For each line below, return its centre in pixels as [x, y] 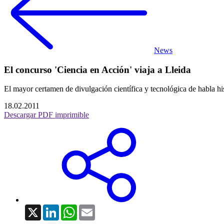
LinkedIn [73, 208]
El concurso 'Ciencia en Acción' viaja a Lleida [97, 69]
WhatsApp [94, 208]
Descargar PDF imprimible [46, 115]
